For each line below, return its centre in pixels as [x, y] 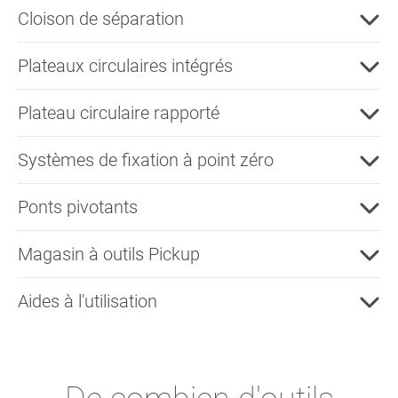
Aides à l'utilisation [88, 301]
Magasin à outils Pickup [109, 254]
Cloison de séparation [101, 18]
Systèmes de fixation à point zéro [146, 159]
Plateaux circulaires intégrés [125, 65]
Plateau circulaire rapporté [119, 112]
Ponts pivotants [78, 207]
